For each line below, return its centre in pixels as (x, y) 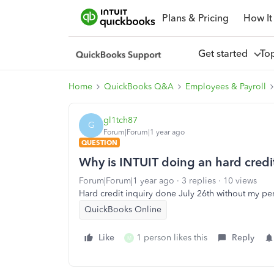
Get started (225, 53)
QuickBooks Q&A (139, 87)
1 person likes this (172, 238)
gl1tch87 (120, 120)
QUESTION (99, 143)
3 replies (199, 181)
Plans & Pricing (195, 18)
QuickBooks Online (123, 209)
